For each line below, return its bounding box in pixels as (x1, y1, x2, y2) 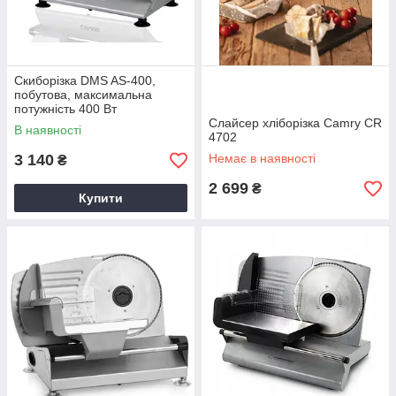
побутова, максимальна (14, 88, 152, 102)
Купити (79, 191, 123, 205)
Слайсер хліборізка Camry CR (209, 116, 382, 130)
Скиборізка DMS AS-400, (14, 73, 156, 88)
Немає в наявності (209, 151, 316, 165)
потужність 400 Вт (14, 102, 117, 116)
